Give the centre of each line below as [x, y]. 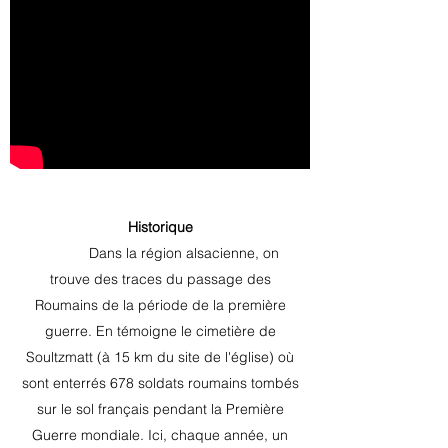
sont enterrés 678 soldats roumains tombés [160, 383]
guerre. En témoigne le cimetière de [160, 331]
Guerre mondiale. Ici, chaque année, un [160, 435]
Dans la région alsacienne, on [184, 253]
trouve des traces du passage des [160, 279]
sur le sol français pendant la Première [160, 409]
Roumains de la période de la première [160, 305]
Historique [160, 227]
